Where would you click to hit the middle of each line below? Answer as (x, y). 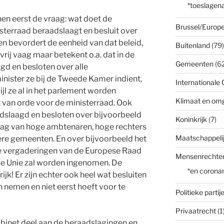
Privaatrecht (195, 211)
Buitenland (192, 45)
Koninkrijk (191, 119)
